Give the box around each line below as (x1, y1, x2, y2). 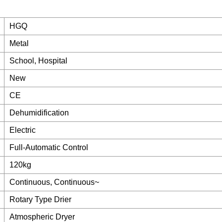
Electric (9, 126, 36, 135)
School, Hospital (9, 56, 67, 65)
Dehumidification (9, 109, 69, 117)
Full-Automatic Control (9, 143, 88, 152)
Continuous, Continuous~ (9, 178, 99, 187)
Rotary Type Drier (9, 195, 71, 204)
